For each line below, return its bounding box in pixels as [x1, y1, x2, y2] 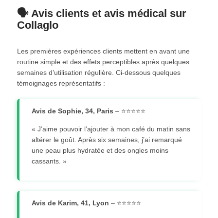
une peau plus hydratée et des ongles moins [31, 146, 168, 154]
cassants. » [31, 157, 67, 165]
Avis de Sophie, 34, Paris [31, 107, 113, 115]
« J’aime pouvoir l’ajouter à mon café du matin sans [31, 125, 190, 133]
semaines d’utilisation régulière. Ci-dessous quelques [17, 68, 181, 76]
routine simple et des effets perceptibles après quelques [17, 57, 189, 66]
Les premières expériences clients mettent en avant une [17, 47, 190, 55]
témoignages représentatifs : [17, 79, 105, 87]
